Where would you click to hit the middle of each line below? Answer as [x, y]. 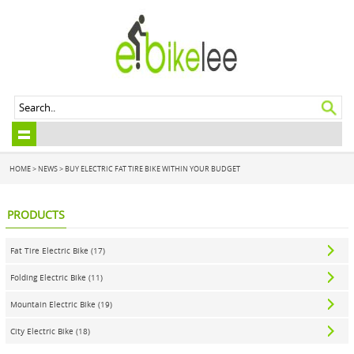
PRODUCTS [36, 215]
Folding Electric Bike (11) [56, 278]
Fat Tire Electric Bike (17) [57, 251]
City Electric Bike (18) [50, 331]
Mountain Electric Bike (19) [61, 305]
